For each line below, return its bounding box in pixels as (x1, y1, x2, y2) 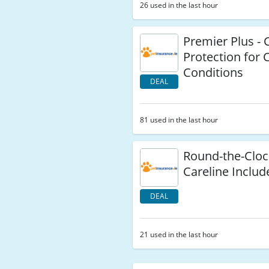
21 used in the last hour (140, 229, 219, 240)
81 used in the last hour (140, 115, 219, 125)
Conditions (183, 64, 244, 80)
